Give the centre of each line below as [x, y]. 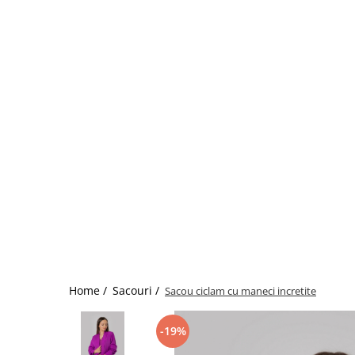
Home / [90, 290]
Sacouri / [137, 290]
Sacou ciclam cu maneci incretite [240, 291]
